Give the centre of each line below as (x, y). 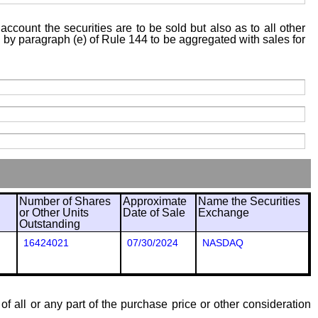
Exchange (224, 213)
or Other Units (54, 213)
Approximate (155, 201)
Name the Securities (249, 201)
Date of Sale (154, 213)
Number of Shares (65, 201)
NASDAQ (223, 243)
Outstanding (50, 224)
